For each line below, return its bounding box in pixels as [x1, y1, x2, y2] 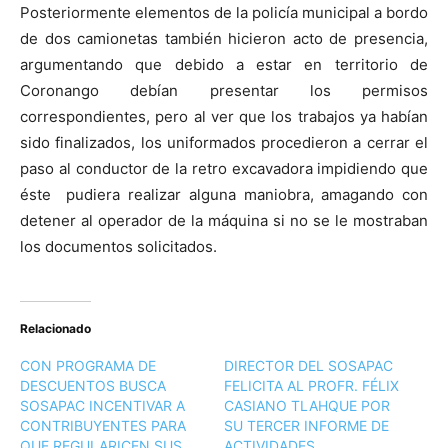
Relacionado [20, 320, 91, 336]
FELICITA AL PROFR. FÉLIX [224, 376, 399, 394]
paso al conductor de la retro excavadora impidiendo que [20, 158, 428, 178]
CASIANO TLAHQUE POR [224, 396, 390, 414]
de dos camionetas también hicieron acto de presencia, [20, 28, 428, 48]
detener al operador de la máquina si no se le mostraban [20, 210, 428, 230]
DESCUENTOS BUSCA [20, 376, 166, 394]
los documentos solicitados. [20, 236, 217, 256]
